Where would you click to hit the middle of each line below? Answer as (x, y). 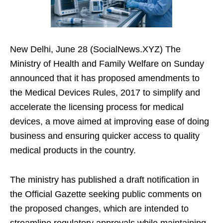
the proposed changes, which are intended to (99, 209)
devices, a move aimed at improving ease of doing (110, 122)
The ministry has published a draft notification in (105, 180)
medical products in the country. (73, 151)
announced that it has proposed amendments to (105, 78)
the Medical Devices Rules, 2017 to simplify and (105, 93)
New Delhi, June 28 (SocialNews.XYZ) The (95, 50)
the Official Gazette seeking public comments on (106, 194)
